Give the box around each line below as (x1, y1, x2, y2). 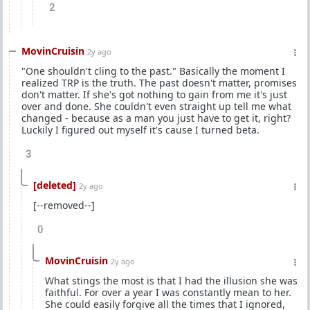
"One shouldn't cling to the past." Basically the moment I (21, 64, 285, 77)
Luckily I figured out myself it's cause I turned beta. (21, 123, 259, 136)
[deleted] (33, 179, 76, 192)
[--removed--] (33, 199, 95, 212)
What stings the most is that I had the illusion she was (45, 274, 298, 287)
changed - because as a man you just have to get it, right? (21, 111, 291, 125)
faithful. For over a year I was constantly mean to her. (45, 286, 291, 299)
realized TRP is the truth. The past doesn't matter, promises (21, 76, 297, 89)
